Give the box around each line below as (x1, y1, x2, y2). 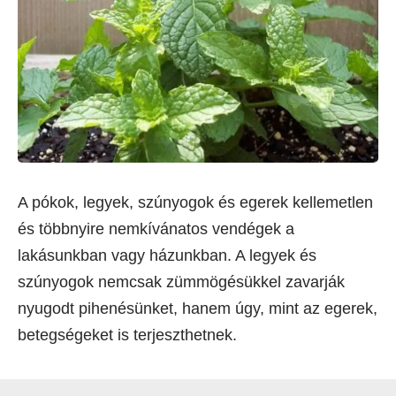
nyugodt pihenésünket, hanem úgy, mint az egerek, (18, 300, 377, 318)
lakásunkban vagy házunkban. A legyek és (18, 247, 316, 265)
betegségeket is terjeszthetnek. (18, 326, 237, 345)
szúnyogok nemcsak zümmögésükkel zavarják (18, 273, 345, 292)
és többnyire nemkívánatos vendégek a (18, 220, 294, 239)
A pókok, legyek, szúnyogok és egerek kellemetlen (18, 194, 373, 212)
